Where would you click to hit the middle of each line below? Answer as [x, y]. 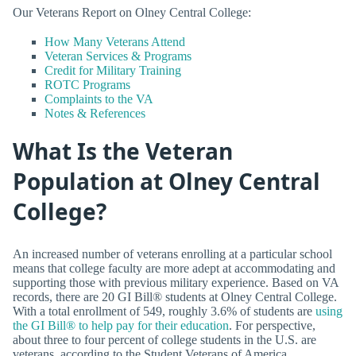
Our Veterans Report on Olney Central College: [132, 12]
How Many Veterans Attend [115, 42]
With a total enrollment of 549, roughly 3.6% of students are [164, 311]
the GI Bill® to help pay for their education [121, 325]
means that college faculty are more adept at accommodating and [174, 268]
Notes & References [95, 114]
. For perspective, [272, 325]
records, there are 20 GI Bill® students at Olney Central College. [175, 296]
